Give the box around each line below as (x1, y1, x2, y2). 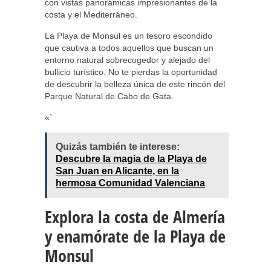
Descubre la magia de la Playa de (56, 154, 207, 164)
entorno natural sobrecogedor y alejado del (45, 55, 210, 65)
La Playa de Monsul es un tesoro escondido (45, 31, 212, 41)
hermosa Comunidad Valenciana (56, 178, 205, 188)
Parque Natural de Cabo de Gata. (45, 91, 174, 101)
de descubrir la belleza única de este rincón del (45, 79, 225, 89)
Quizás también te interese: (56, 142, 180, 152)
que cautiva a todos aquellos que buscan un (45, 43, 214, 53)
